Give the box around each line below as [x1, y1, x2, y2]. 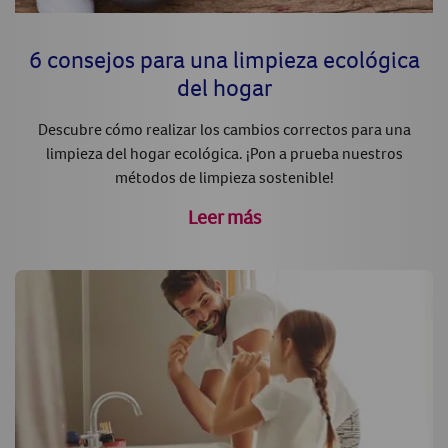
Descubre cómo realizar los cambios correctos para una [37, 119, 411, 140]
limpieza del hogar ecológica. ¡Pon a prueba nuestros [45, 143, 403, 164]
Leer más [187, 204, 261, 230]
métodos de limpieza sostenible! [114, 167, 334, 188]
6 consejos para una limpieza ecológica [28, 44, 420, 75]
